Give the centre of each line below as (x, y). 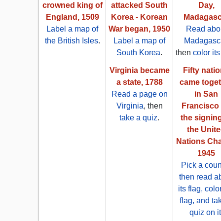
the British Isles (71, 41)
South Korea (138, 53)
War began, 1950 (139, 29)
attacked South (139, 5)
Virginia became (139, 71)
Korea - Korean (139, 17)
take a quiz (138, 118)
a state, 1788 (139, 82)
